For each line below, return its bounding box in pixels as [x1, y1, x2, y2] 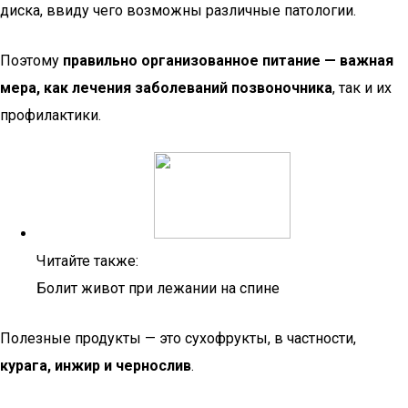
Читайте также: [36, 252, 138, 270]
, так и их [332, 79, 392, 97]
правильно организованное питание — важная [63, 52, 393, 69]
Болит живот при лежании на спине [36, 280, 280, 297]
